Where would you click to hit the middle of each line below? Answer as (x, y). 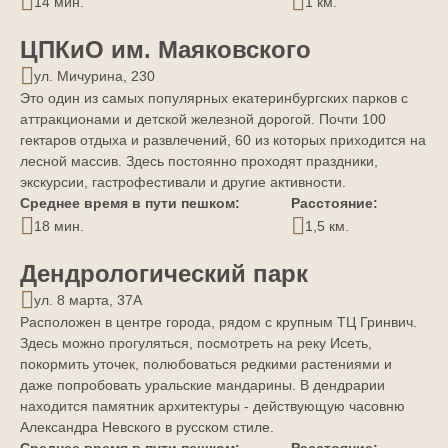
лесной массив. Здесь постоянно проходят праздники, (199, 161)
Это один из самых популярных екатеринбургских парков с (214, 98)
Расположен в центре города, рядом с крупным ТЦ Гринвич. (218, 322)
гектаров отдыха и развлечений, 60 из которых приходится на (223, 140)
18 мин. (59, 225)
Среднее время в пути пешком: (130, 203)
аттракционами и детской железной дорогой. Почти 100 (203, 119)
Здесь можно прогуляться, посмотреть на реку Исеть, (196, 343)
